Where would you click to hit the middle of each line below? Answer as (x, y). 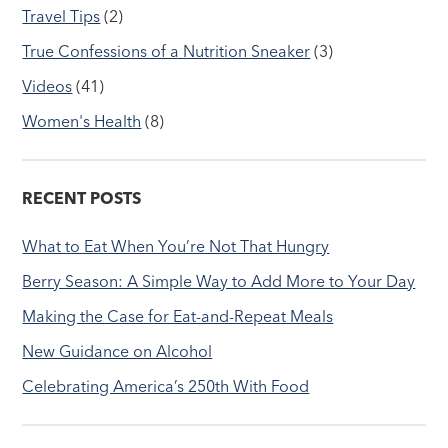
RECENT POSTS (82, 198)
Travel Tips (61, 16)
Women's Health (82, 121)
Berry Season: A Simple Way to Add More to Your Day (219, 281)
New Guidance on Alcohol (117, 351)
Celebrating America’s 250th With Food (166, 386)
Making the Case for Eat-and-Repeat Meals (178, 316)
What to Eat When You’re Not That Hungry (176, 246)
